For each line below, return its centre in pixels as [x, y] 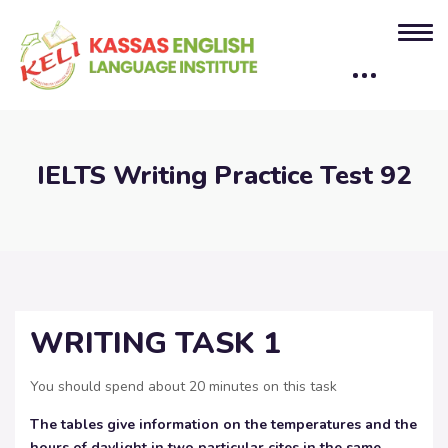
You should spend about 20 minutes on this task [183, 387]
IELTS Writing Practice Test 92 [224, 176]
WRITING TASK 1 [155, 344]
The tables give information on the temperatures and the [223, 425]
